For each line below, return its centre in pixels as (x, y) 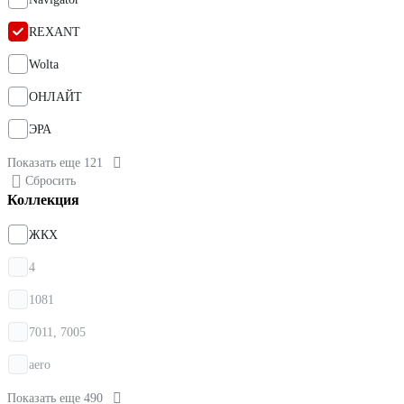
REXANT (55, 32)
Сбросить (50, 181)
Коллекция (43, 200)
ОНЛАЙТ (55, 97)
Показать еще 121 (55, 163)
